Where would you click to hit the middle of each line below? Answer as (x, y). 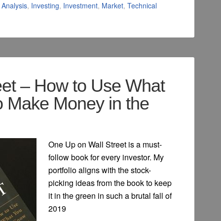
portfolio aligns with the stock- (100, 170)
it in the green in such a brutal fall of (110, 196)
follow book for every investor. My (106, 157)
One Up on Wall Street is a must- (105, 145)
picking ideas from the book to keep (110, 183)
